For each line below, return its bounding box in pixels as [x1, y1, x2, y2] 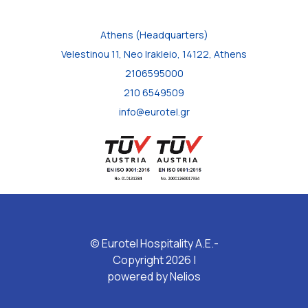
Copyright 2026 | [112, 252, 196, 268]
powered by [107, 269, 170, 285]
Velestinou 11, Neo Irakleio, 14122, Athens [61, 47, 247, 60]
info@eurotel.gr [118, 104, 190, 118]
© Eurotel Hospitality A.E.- [89, 236, 219, 252]
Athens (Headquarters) [100, 27, 208, 41]
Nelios [170, 269, 201, 285]
